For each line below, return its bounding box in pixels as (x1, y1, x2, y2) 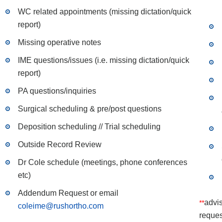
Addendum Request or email (18, 189, 118, 197)
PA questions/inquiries (18, 87, 96, 95)
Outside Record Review (18, 140, 102, 149)
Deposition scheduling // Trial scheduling (18, 122, 161, 131)
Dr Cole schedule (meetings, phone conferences (18, 158, 187, 166)
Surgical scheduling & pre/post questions (18, 105, 162, 113)
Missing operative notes (18, 38, 101, 47)
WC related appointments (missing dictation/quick (18, 7, 191, 16)
